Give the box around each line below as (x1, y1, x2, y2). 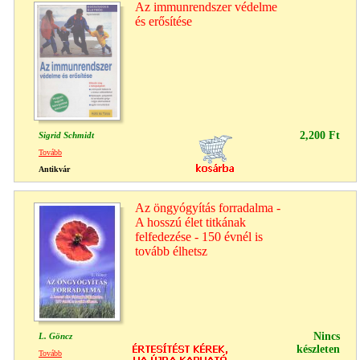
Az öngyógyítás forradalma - (135, 200, 280, 215)
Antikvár (39, 164, 70, 174)
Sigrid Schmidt (39, 129, 94, 140)
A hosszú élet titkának (135, 215, 246, 229)
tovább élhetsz (135, 243, 207, 258)
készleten (297, 342, 340, 355)
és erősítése (135, 14, 192, 28)
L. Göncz (39, 330, 72, 341)
